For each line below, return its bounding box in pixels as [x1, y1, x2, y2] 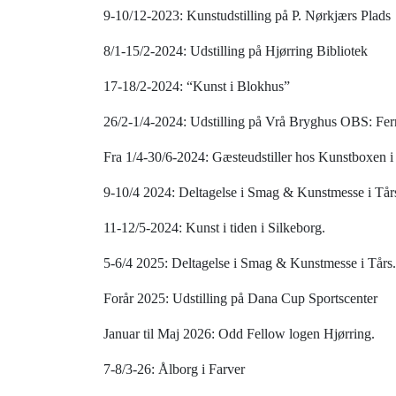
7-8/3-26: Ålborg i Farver [103, 362, 245, 377]
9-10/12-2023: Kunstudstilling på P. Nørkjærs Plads [103, 8, 391, 24]
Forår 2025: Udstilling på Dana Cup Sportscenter [103, 291, 377, 307]
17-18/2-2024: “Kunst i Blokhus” [103, 79, 290, 95]
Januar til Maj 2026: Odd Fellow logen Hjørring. [103, 326, 375, 342]
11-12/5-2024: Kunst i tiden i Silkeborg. [103, 220, 325, 236]
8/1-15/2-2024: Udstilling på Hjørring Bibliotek [103, 43, 368, 59]
